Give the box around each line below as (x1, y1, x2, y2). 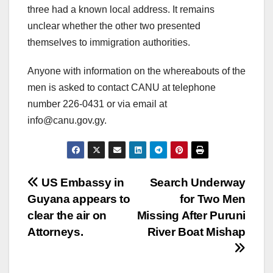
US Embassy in (38, 175, 124, 189)
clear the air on (27, 208, 107, 222)
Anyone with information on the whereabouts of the (27, 65, 246, 76)
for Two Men (180, 192, 246, 205)
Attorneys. (27, 225, 83, 238)
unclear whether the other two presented (27, 20, 200, 31)
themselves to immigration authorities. (27, 37, 190, 48)
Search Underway (149, 175, 246, 189)
